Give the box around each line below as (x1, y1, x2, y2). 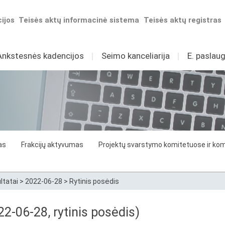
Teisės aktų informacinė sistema (19, 16, 140, 25)
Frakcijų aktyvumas (21, 141, 83, 149)
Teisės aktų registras (144, 16, 222, 25)
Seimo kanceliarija (101, 51, 170, 61)
